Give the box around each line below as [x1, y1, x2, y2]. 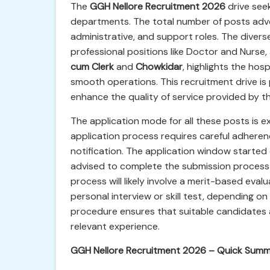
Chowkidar [136, 60, 183, 73]
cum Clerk [71, 60, 114, 73]
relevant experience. [71, 220, 160, 233]
